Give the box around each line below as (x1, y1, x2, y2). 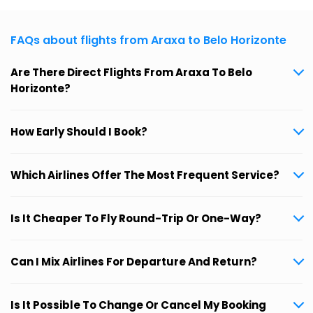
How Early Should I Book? (10, 124, 147, 140)
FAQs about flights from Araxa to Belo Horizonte (10, 32, 286, 49)
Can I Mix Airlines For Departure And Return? (10, 254, 257, 270)
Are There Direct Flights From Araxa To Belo (10, 65, 252, 80)
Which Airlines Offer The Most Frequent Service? (10, 168, 279, 183)
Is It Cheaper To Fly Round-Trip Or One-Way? (10, 211, 261, 226)
